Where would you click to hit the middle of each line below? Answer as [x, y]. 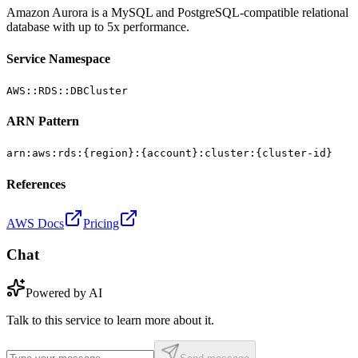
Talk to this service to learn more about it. [110, 320]
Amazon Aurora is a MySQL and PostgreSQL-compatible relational [177, 13]
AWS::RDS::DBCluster [67, 90]
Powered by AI [64, 293]
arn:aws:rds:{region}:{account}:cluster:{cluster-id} [169, 153]
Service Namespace [58, 58]
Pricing [101, 223]
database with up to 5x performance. [98, 27]
